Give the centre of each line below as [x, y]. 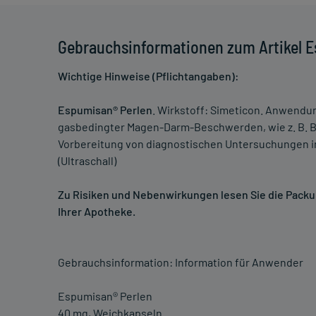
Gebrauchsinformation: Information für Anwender [181, 262]
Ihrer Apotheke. [97, 212]
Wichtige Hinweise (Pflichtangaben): [148, 76]
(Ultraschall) [87, 161]
